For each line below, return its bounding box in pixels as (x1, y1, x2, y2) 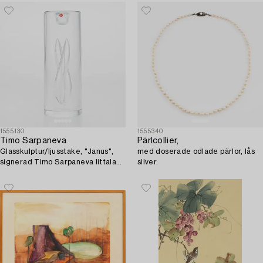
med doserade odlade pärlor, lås (137, 148, 255, 156)
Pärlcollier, (137, 137, 179, 146)
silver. (137, 159, 159, 166)
